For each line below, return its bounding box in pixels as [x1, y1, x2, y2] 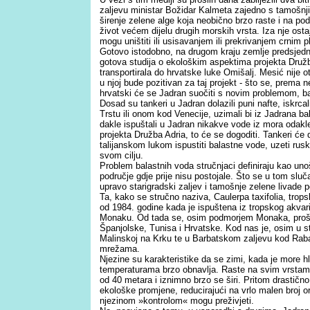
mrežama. [100, 244, 140, 254]
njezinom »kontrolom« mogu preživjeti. [100, 295, 254, 306]
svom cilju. [100, 150, 143, 161]
